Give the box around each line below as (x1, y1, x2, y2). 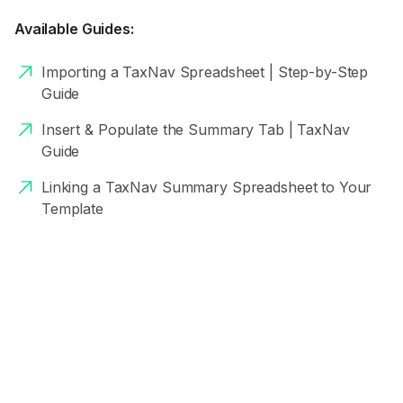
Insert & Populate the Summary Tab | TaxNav (41, 121, 350, 139)
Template (41, 200, 103, 218)
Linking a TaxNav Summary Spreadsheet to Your (41, 178, 372, 196)
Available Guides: (14, 20, 134, 38)
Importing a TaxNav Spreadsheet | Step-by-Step (41, 63, 369, 81)
